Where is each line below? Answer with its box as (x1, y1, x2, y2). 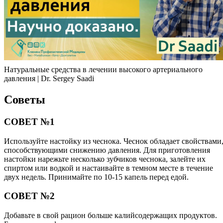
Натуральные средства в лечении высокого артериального (4, 65, 203, 74)
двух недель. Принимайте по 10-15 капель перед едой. (4, 172, 189, 181)
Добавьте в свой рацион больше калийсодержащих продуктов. (4, 211, 217, 220)
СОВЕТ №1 (4, 116, 55, 127)
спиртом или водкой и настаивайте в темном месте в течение (4, 163, 213, 172)
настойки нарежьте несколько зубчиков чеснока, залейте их (4, 154, 206, 163)
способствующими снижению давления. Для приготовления (4, 145, 210, 154)
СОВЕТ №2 (4, 191, 55, 202)
